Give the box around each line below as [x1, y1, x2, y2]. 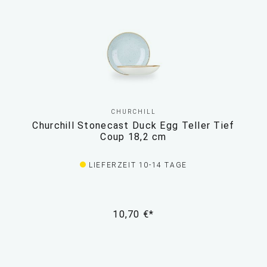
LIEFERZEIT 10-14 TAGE [89, 161, 187, 170]
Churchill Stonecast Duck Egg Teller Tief [32, 120, 235, 132]
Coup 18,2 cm [100, 131, 167, 143]
